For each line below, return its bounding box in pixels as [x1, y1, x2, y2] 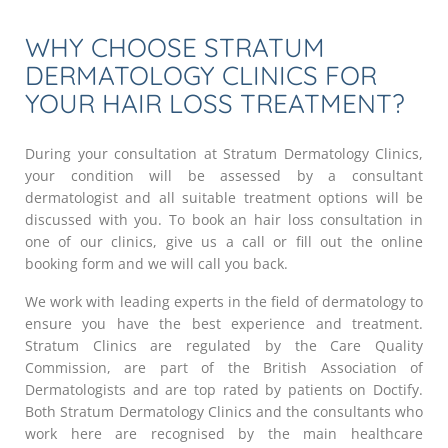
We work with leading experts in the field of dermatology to [25, 291, 423, 311]
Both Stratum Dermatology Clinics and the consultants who [25, 401, 423, 421]
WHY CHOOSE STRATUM [25, 30, 325, 64]
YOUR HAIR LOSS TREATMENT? [25, 86, 405, 120]
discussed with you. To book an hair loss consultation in [25, 209, 423, 229]
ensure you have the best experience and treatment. [25, 313, 423, 333]
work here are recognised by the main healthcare [25, 423, 423, 443]
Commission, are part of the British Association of [25, 357, 423, 377]
